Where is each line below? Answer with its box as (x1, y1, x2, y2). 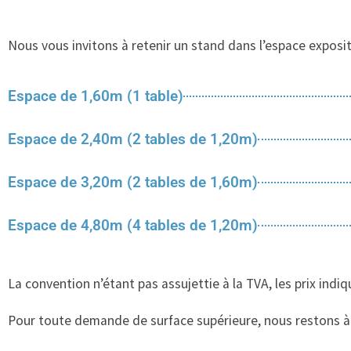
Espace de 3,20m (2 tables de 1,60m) (8, 173, 258, 192)
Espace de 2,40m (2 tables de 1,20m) (8, 130, 258, 149)
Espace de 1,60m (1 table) (8, 87, 183, 106)
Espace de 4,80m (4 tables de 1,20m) (8, 216, 258, 235)
